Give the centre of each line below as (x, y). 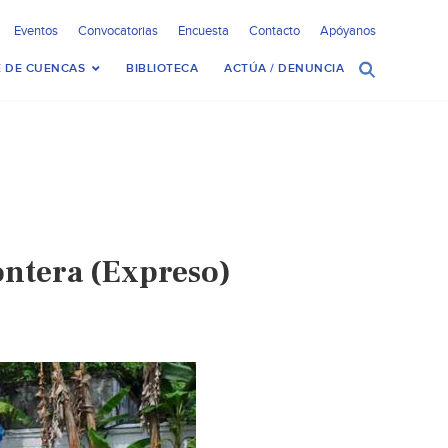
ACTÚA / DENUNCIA (284, 68)
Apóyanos (348, 31)
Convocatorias (118, 31)
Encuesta (203, 31)
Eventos (36, 31)
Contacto (274, 31)
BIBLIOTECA (162, 68)
